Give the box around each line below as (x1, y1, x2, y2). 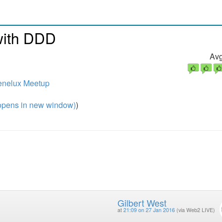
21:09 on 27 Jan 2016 (123, 206, 175, 214)
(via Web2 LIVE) (176, 206, 215, 214)
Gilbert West (117, 196, 166, 210)
